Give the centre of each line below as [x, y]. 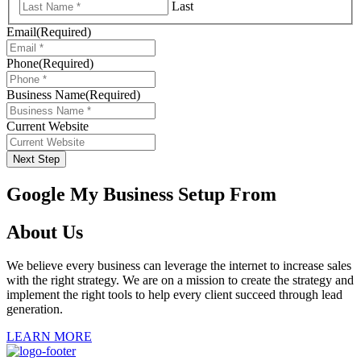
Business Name [46, 94]
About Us [45, 232]
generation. [35, 309]
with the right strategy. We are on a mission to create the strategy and [180, 280]
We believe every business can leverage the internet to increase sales [179, 266]
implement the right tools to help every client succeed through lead [174, 295]
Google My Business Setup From [141, 194]
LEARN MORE [49, 337]
